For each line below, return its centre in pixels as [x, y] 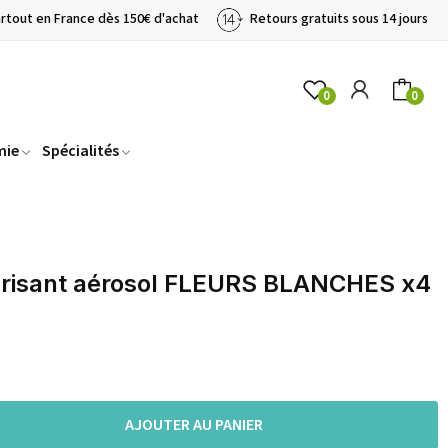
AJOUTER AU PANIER [194, 425]
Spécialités [80, 150]
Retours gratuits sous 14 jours [337, 19]
